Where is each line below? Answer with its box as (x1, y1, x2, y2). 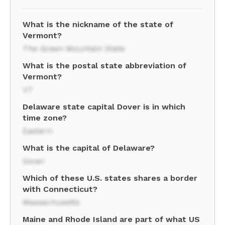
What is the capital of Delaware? (23, 143, 155, 153)
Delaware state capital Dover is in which (23, 102, 185, 111)
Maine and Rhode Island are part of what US (23, 214, 200, 224)
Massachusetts (23, 197, 80, 207)
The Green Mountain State (23, 44, 125, 53)
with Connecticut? (23, 184, 97, 194)
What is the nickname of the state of (23, 20, 173, 29)
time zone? (23, 113, 67, 123)
